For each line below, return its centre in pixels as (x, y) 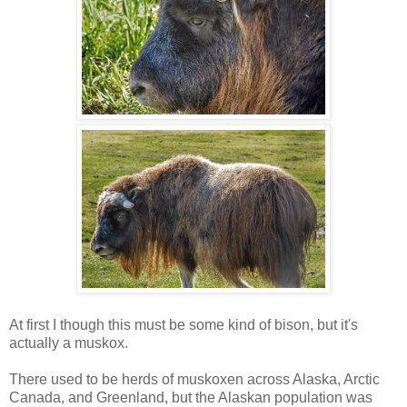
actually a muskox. (69, 342)
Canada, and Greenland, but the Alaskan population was (191, 397)
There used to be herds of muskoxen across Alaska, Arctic (194, 379)
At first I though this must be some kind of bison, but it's (184, 324)
